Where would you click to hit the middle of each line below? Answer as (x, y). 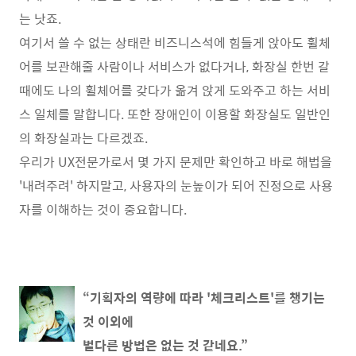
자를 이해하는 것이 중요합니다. (103, 209)
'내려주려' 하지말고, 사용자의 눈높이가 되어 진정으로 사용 (176, 185)
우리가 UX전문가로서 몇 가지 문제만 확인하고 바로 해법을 (176, 161)
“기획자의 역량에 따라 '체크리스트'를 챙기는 (204, 297)
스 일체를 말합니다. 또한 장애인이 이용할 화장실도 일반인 (175, 114)
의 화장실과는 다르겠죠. (83, 137)
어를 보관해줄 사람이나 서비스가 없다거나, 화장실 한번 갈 (174, 66)
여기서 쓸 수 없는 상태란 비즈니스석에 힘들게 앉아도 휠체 (175, 42)
